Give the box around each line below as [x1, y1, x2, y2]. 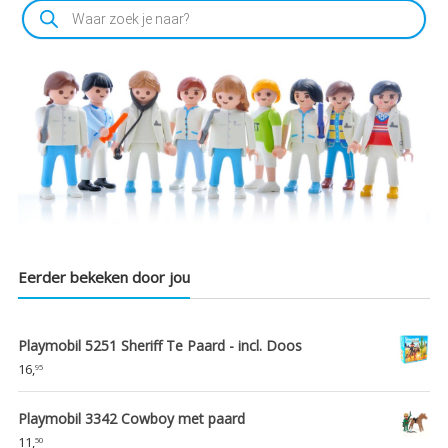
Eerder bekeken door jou [17, 266, 190, 287]
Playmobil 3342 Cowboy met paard [17, 408, 245, 428]
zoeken [20, 8, 67, 27]
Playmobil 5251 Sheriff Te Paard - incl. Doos [17, 335, 302, 355]
